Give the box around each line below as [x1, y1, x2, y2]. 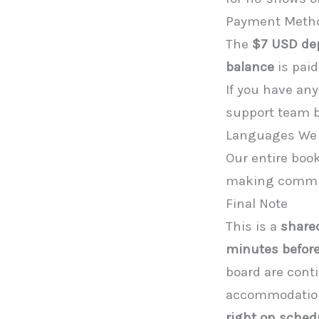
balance [226, 58, 274, 75]
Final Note [226, 195, 288, 211]
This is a [226, 218, 281, 234]
